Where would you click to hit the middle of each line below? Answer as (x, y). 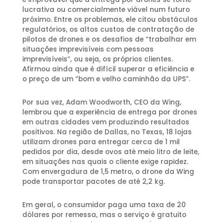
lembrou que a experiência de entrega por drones (110, 112)
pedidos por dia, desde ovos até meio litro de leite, (111, 152)
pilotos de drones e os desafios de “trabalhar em (109, 39)
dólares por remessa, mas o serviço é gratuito (104, 215)
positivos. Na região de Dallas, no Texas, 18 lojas (107, 132)
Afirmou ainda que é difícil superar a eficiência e (108, 69)
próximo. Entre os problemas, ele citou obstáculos (110, 19)
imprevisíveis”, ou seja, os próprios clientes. (97, 59)
